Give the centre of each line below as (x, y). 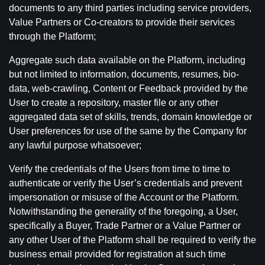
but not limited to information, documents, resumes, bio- (124, 74)
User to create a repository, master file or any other (114, 103)
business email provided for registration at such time (117, 254)
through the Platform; (52, 36)
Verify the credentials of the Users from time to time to (119, 169)
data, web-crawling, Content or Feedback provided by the (128, 88)
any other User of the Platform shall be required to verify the (132, 240)
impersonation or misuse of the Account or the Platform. (124, 197)
